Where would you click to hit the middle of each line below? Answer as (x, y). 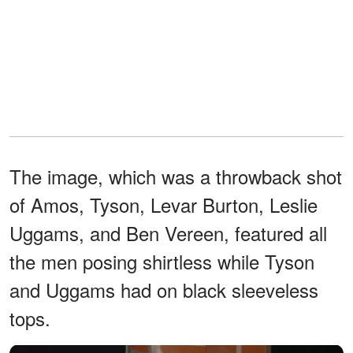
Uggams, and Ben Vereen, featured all (168, 232)
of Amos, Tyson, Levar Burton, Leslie (163, 204)
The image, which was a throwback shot (176, 176)
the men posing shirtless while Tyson (162, 261)
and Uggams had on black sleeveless (164, 289)
